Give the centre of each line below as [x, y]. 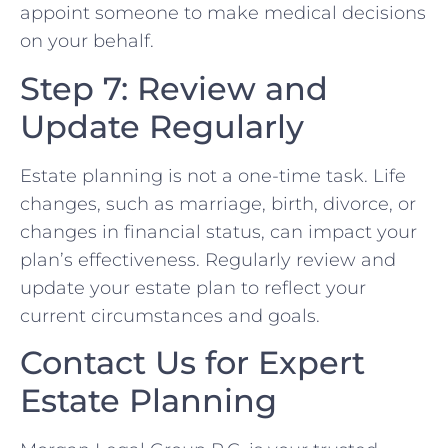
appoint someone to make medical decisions [223, 13]
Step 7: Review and [174, 88]
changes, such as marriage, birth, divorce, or [218, 203]
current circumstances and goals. [170, 315]
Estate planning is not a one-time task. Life [213, 175]
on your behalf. [87, 41]
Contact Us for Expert [192, 362]
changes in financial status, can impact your [218, 231]
